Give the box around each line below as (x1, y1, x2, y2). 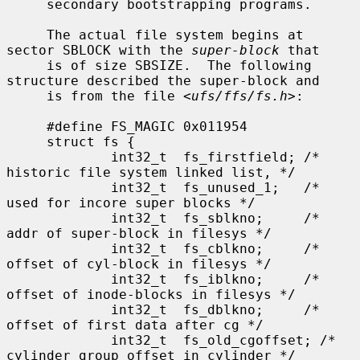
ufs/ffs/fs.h (191, 88, 288, 104)
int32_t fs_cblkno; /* (6, 240, 111, 256)
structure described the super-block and (6, 72, 320, 88)
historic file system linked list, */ (6, 164, 296, 180)
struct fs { (6, 133, 47, 149)
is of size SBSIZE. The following (6, 57, 47, 73)
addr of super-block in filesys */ (6, 225, 272, 241)
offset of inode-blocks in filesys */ (6, 286, 296, 302)
